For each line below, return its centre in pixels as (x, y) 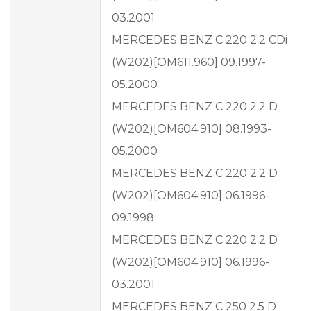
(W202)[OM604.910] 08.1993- (192, 129)
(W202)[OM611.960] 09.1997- (189, 62)
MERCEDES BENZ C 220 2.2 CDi (200, 40)
